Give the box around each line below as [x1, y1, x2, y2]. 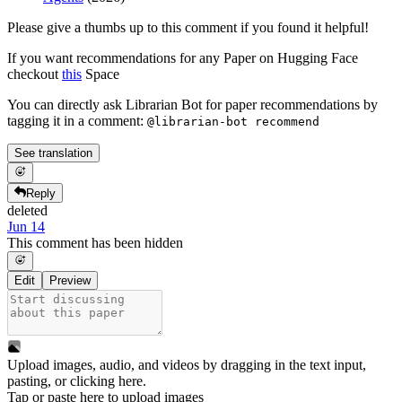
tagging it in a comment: [7, 113, 147, 129]
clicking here [70, 373, 143, 389]
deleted [7, 203, 48, 219]
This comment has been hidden [7, 235, 183, 251]
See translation [14, 146, 92, 161]
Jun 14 [7, 219, 45, 235]
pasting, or [7, 373, 70, 389]
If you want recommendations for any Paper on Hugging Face [7, 50, 358, 66]
